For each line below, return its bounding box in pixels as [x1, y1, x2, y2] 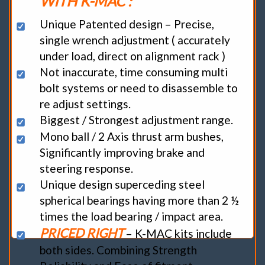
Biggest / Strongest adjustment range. [40, 112, 234, 127]
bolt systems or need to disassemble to [40, 80, 238, 95]
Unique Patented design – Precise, [40, 17, 215, 31]
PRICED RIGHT [40, 225, 127, 241]
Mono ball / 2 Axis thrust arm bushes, [40, 130, 224, 144]
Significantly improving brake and [40, 146, 205, 160]
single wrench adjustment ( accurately [40, 33, 231, 47]
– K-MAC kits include [126, 227, 232, 241]
